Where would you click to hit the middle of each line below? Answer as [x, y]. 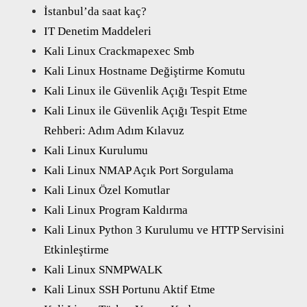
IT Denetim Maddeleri [98, 31]
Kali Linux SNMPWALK [103, 269]
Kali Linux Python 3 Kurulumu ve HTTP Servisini [164, 230]
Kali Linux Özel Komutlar [107, 190]
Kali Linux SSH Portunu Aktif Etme [130, 289]
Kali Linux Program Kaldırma [116, 210]
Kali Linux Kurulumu [96, 150]
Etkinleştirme [76, 249]
